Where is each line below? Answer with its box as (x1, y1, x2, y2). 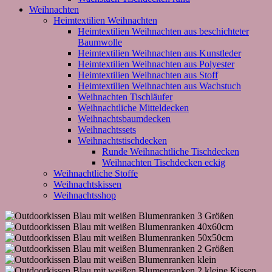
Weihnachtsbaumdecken (78, 113, 171, 124)
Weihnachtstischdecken (78, 135, 167, 146)
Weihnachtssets (78, 124, 136, 135)
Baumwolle (78, 36, 122, 47)
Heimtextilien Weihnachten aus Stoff (78, 69, 218, 80)
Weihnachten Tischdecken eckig (102, 157, 225, 168)
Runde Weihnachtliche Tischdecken (102, 146, 239, 157)
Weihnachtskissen (53, 178, 121, 189)
